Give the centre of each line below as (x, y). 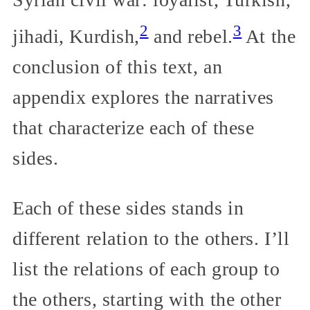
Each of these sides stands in (128, 208)
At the (269, 36)
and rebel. (191, 36)
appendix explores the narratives (143, 97)
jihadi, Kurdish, (76, 36)
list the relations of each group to (146, 268)
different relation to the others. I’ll (151, 238)
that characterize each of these (134, 127)
